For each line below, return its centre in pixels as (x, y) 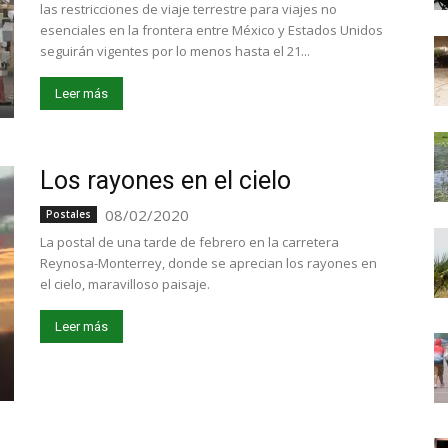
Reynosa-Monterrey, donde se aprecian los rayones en (208, 263)
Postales (68, 214)
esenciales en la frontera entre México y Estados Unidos (211, 30)
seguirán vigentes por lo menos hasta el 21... (175, 51)
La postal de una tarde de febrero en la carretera (189, 242)
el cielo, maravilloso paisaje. (125, 284)
